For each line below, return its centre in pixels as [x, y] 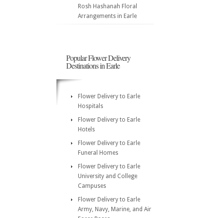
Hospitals [91, 106]
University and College [108, 176]
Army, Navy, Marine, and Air [115, 209]
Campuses [92, 186]
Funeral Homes [98, 153]
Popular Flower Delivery [98, 58]
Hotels [86, 129]
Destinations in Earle [93, 65]
